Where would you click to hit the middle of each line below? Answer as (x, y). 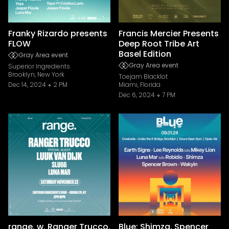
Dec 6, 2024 (137, 95)
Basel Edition (145, 54)
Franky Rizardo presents (58, 33)
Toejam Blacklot (143, 76)
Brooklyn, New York (36, 74)
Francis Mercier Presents (169, 33)
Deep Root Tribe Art (159, 44)
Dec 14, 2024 (27, 85)
